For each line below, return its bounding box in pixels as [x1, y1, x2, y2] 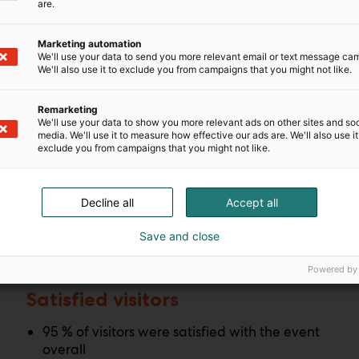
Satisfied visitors [26, 288, 179, 311]
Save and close [139, 229, 220, 243]
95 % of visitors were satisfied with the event [42, 323, 321, 341]
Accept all [225, 196, 278, 209]
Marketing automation [38, 38, 141, 50]
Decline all [81, 196, 134, 209]
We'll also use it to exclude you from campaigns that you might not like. [38, 63, 352, 75]
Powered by [308, 264, 357, 275]
